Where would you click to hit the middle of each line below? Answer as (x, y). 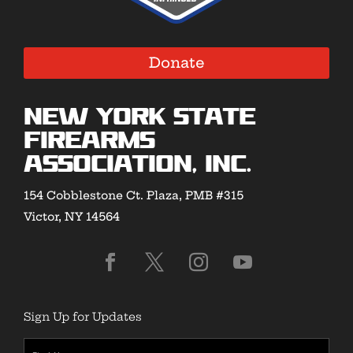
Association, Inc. (137, 166)
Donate (176, 62)
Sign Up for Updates (83, 317)
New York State (139, 119)
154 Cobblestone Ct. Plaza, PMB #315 (134, 196)
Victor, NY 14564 (72, 217)
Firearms (89, 142)
